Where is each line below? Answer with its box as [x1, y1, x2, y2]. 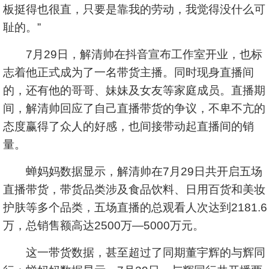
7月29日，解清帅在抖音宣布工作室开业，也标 [3, 48, 262, 61]
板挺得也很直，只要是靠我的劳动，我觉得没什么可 [3, 3, 265, 16]
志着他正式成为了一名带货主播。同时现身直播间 [3, 66, 254, 79]
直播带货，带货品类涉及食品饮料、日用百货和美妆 [3, 183, 265, 196]
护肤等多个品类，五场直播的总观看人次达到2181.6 [3, 201, 267, 214]
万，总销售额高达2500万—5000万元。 [3, 219, 204, 232]
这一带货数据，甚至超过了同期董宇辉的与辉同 [3, 246, 265, 259]
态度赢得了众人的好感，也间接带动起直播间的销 [3, 120, 254, 133]
